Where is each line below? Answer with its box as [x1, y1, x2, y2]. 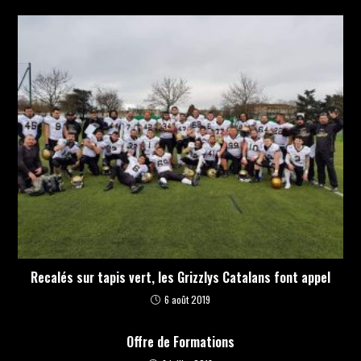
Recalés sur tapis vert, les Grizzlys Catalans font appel [31, 268, 330, 288]
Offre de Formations [127, 332, 234, 352]
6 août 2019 [164, 293, 210, 307]
